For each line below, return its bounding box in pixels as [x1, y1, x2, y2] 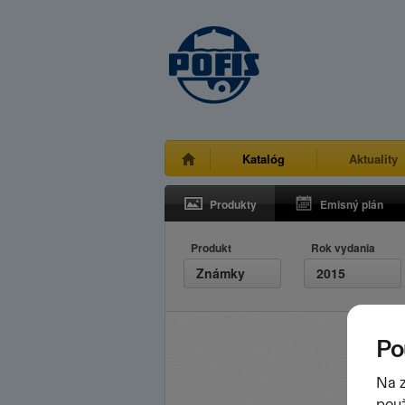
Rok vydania [311, 240, 375, 256]
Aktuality [349, 150, 398, 167]
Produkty [210, 196, 257, 212]
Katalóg [242, 150, 285, 167]
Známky [196, 264, 245, 282]
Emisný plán [320, 196, 383, 212]
